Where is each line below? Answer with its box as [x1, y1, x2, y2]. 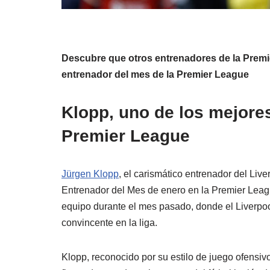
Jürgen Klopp [61, 168, 119, 179]
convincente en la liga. [61, 217, 157, 228]
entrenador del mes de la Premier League [61, 69, 249, 80]
